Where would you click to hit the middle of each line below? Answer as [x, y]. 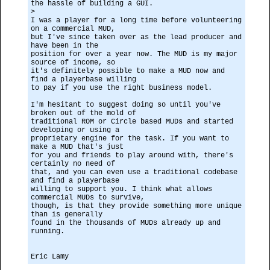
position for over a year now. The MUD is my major [134, 54]
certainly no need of [73, 164]
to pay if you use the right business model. [121, 88]
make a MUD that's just [77, 147]
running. [48, 231]
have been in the [64, 46]
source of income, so [73, 63]
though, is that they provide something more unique [136, 206]
